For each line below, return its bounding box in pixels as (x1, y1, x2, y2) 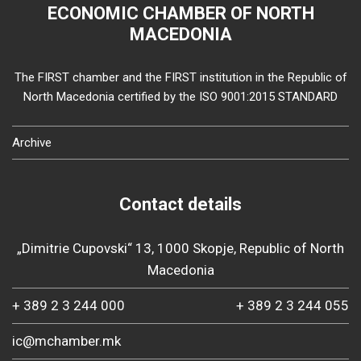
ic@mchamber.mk (12, 332, 121, 349)
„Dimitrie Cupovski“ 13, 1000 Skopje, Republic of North (17, 239, 344, 256)
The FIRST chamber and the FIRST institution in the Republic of (14, 69, 347, 85)
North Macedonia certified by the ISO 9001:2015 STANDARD (23, 89, 338, 104)
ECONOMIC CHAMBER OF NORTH (47, 2, 314, 23)
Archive (12, 135, 52, 150)
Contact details (119, 193, 242, 214)
